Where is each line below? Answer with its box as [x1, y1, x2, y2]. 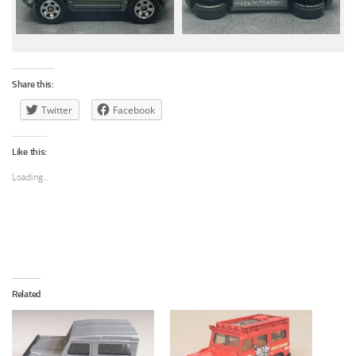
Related [12, 288, 41, 300]
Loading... [12, 172, 48, 184]
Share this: [12, 79, 54, 91]
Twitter [41, 103, 72, 118]
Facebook [113, 103, 155, 118]
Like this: [12, 146, 47, 158]
